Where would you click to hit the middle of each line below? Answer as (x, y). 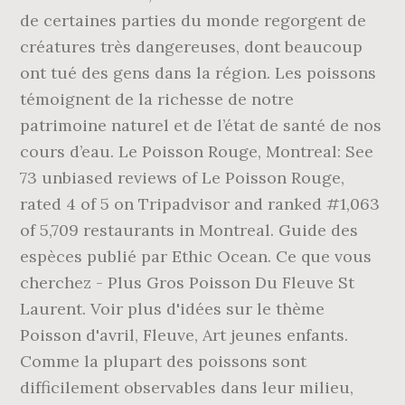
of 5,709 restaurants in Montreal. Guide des (189, 230)
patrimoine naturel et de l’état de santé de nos (201, 125)
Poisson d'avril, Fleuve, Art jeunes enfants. (184, 335)
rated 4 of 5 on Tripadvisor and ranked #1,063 (200, 204)
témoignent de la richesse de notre (157, 99)
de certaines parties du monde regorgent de (193, 20)
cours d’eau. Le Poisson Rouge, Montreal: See (197, 151)
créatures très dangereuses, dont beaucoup (192, 47)
